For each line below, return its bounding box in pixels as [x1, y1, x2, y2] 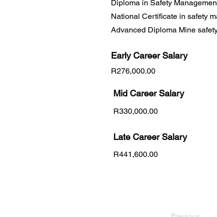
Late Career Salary [113, 131, 187, 142]
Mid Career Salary [113, 88, 184, 98]
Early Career [111, 50, 162, 61]
